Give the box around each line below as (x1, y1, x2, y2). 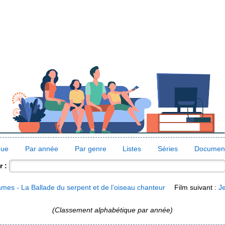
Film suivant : (174, 183, 219, 191)
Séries (158, 144, 178, 153)
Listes (123, 144, 142, 153)
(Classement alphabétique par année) (52, 205, 173, 214)
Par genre (74, 144, 106, 153)
